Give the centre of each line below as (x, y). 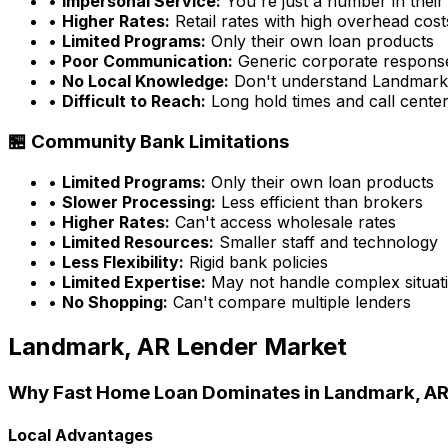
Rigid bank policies (256, 261)
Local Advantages (80, 434)
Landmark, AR (89, 346)
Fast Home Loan (125, 392)
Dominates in (261, 392)
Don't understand (300, 81)
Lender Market (258, 346)
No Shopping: (115, 301)
